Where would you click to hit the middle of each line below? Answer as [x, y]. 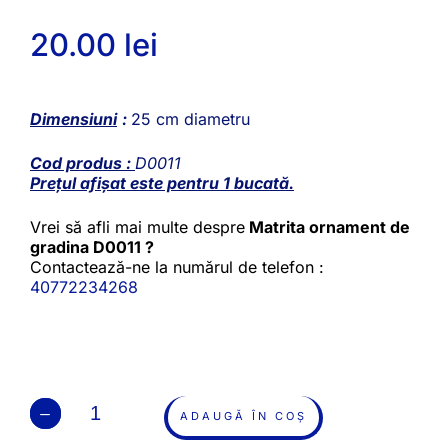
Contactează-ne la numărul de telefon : [177, 267]
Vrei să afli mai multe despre [137, 227]
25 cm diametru [190, 119]
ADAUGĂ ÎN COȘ [243, 416]
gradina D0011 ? [92, 247]
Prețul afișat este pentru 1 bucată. [162, 183]
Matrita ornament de [327, 227]
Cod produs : [82, 163]
